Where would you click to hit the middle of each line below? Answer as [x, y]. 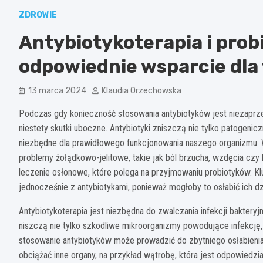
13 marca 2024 [57, 90]
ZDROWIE [38, 15]
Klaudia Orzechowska [141, 90]
